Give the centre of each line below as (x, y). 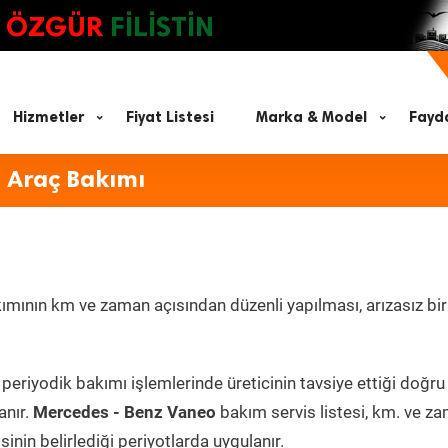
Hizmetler (48, 117)
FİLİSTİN (162, 26)
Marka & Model (311, 117)
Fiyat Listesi (170, 117)
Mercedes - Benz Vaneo (124, 412)
